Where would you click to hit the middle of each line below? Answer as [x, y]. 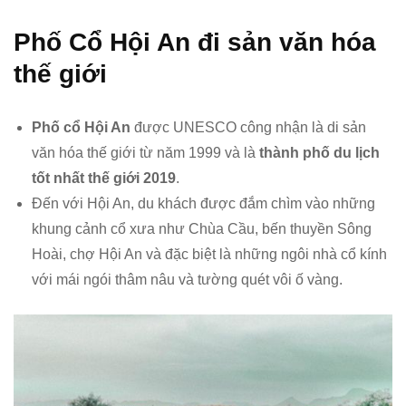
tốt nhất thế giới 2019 [104, 179]
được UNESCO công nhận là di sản [248, 128]
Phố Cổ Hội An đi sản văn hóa [195, 43]
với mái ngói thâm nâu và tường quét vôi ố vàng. [187, 280]
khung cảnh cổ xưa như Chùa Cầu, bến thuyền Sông [202, 229]
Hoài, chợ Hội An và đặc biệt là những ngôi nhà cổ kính [209, 255]
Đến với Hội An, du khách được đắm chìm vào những [203, 204]
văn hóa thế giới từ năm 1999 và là [145, 153]
